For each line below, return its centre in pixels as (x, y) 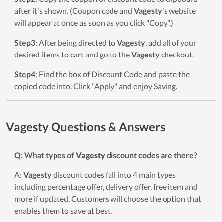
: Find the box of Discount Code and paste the (112, 74)
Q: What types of (45, 155)
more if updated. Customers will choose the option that (108, 199)
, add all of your (171, 43)
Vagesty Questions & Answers (85, 127)
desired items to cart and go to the (73, 55)
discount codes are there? (151, 155)
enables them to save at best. (63, 211)
